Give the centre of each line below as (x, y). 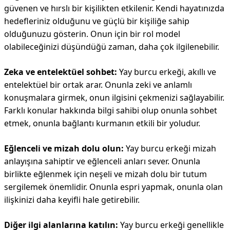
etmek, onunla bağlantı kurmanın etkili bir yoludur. (102, 123)
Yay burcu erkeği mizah (170, 148)
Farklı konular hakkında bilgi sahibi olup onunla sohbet (111, 110)
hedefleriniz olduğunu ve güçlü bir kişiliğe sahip (97, 21)
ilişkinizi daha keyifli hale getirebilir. (72, 200)
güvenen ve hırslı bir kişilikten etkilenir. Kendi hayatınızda (114, 8)
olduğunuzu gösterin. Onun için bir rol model (92, 34)
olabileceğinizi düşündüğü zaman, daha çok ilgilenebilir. (112, 47)
